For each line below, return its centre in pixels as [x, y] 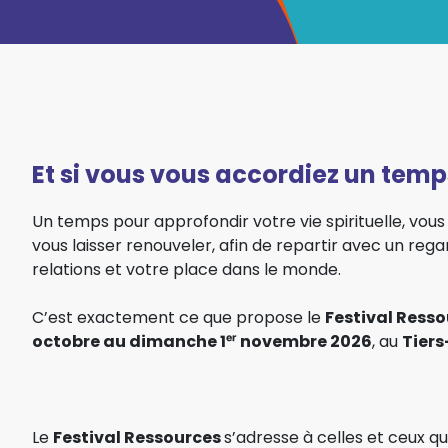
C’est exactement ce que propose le [178, 317]
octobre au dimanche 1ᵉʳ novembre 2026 [202, 341]
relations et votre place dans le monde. [186, 269]
